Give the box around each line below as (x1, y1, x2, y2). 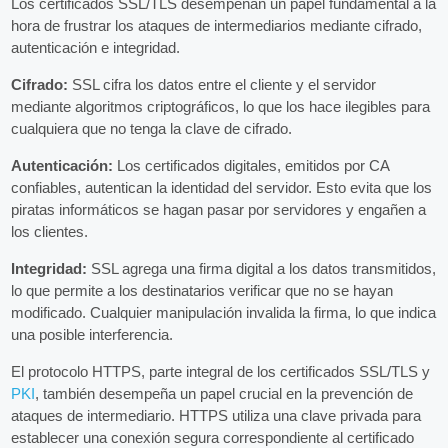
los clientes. (11, 222, 89, 240)
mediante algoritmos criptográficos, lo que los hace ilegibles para (11, 97, 431, 115)
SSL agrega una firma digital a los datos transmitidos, (87, 259, 437, 277)
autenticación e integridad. (11, 38, 181, 56)
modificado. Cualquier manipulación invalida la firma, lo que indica (11, 303, 437, 321)
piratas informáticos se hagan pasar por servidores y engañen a (11, 200, 427, 218)
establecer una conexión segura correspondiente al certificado (11, 428, 415, 446)
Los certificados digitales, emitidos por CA (113, 156, 390, 174)
